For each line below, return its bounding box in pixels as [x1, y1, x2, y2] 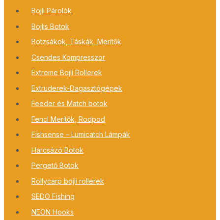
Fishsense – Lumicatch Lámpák [31, 130, 130, 139]
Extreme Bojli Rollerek [31, 68, 102, 77]
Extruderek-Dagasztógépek [31, 83, 122, 92]
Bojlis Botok [31, 22, 69, 30]
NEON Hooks [31, 207, 74, 216]
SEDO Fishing [31, 192, 75, 201]
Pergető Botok [31, 161, 79, 170]
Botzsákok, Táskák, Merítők [31, 37, 121, 46]
